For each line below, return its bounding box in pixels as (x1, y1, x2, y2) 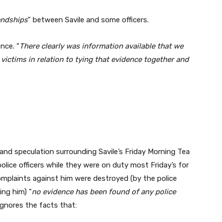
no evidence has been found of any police (32, 187, 176, 197)
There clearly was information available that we (19, 42, 183, 51)
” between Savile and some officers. (28, 15, 149, 25)
